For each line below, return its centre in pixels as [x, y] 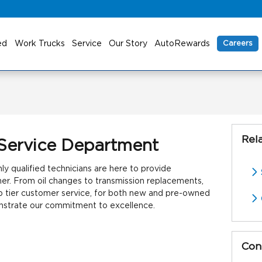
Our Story [128, 44]
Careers [238, 44]
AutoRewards [182, 44]
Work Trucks [40, 44]
